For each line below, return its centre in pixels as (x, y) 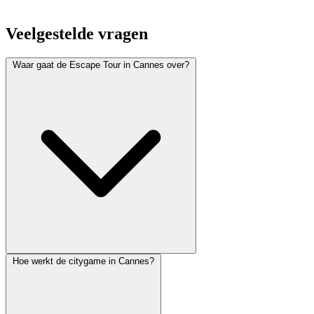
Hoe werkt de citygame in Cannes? (83, 261)
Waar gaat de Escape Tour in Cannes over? (101, 65)
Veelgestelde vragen (77, 34)
